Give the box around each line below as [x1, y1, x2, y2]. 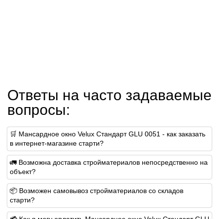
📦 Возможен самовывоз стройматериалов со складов [10, 186, 183, 195]
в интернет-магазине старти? [10, 139, 104, 147]
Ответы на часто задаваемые [7, 87, 212, 103]
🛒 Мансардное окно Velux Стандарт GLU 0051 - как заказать [10, 130, 205, 138]
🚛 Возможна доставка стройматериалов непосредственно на [10, 158, 208, 166]
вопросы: [7, 101, 70, 118]
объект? [10, 167, 36, 175]
